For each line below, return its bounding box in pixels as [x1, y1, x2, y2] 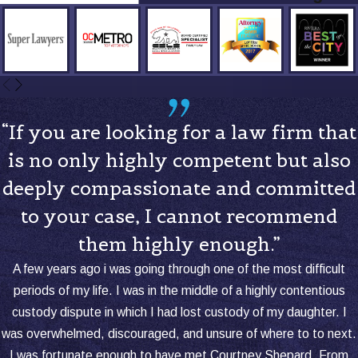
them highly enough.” [78, 233, 280, 257]
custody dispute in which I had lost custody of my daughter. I [11, 305, 347, 320]
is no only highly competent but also [7, 149, 351, 173]
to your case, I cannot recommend [21, 205, 337, 229]
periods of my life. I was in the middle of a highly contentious [13, 284, 345, 298]
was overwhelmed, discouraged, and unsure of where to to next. [2, 327, 356, 341]
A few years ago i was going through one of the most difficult [13, 262, 345, 276]
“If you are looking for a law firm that [2, 121, 356, 145]
